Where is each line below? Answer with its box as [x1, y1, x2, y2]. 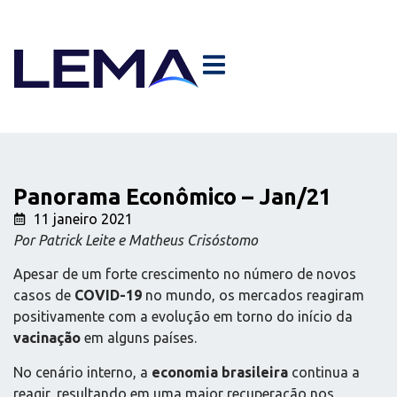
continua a [288, 363, 360, 380]
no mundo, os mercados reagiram [142, 287, 364, 304]
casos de [13, 287, 74, 304]
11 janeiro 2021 [33, 211, 133, 227]
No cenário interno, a [13, 363, 152, 380]
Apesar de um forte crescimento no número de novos [13, 266, 356, 283]
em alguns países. [81, 330, 197, 346]
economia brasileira [152, 363, 288, 380]
